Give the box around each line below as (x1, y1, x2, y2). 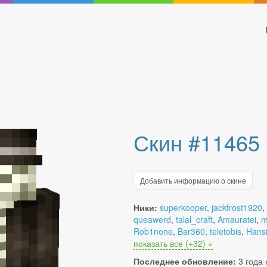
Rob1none (133, 225, 173, 237)
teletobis (210, 225, 241, 237)
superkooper (160, 201, 207, 213)
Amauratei (218, 213, 256, 225)
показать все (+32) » (133, 237, 213, 249)
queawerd (133, 213, 171, 225)
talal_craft (176, 213, 213, 225)
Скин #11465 (133, 127, 260, 157)
